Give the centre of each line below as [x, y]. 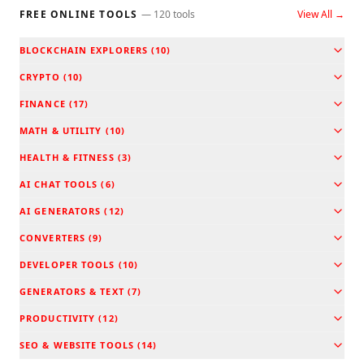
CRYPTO [40, 77]
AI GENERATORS [61, 211]
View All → [321, 14]
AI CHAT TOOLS [59, 184]
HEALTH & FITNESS [67, 157]
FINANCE [43, 104]
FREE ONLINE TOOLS [79, 14]
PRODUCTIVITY [58, 318]
